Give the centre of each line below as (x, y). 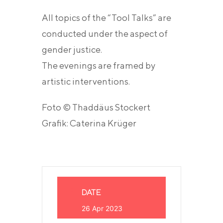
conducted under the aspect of (105, 34)
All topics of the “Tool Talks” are (107, 18)
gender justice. (72, 50)
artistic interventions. (86, 82)
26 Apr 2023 (102, 209)
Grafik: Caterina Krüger (89, 123)
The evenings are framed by (99, 66)
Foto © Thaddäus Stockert (96, 108)
